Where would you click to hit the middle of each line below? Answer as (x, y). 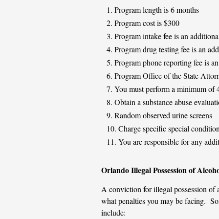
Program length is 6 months (156, 10)
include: (113, 212)
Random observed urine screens (163, 115)
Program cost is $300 (147, 23)
